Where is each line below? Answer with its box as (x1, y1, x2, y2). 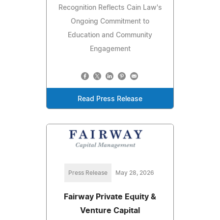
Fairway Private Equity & (64, 192, 156, 201)
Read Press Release (78, 95, 142, 103)
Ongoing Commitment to (71, 18, 149, 25)
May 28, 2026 (115, 169, 154, 176)
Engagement (89, 45, 131, 53)
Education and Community (68, 31, 152, 39)
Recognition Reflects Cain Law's (58, 4, 162, 11)
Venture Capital (80, 206, 140, 215)
